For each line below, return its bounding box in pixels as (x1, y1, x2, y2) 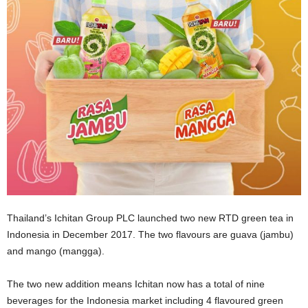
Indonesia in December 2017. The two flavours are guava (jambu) (7, 229, 294, 240)
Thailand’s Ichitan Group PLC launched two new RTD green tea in (7, 212, 294, 223)
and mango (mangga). (7, 245, 104, 256)
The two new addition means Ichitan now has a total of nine (7, 278, 265, 289)
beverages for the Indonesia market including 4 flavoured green (7, 295, 283, 306)
